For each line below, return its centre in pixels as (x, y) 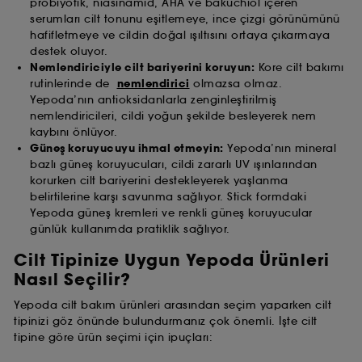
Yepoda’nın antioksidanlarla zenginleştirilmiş (154, 100)
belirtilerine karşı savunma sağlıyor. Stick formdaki (168, 197)
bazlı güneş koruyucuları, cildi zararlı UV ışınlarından (174, 165)
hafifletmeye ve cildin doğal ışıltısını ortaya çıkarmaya (180, 36)
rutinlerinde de (74, 84)
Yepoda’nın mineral (280, 149)
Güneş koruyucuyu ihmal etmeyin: (127, 149)
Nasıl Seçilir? (72, 280)
